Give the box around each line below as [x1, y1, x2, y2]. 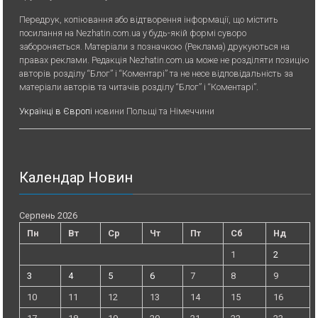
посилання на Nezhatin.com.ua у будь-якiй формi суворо [19, 28, 247, 39]
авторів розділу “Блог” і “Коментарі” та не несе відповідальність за [19, 68, 294, 79]
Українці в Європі [19, 106, 93, 117]
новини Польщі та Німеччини [92, 106, 215, 117]
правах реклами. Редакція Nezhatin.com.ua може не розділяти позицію [19, 55, 310, 66]
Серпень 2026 [19, 210, 78, 221]
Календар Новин [19, 169, 133, 187]
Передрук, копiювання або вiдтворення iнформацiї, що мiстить [19, 14, 279, 26]
